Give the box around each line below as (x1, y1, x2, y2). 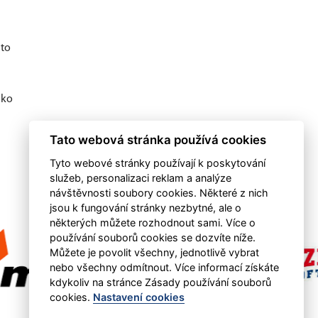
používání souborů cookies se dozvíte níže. (49, 231, 256, 243)
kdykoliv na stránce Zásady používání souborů (49, 276, 271, 288)
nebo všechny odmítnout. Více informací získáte (49, 261, 279, 273)
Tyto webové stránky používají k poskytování (49, 157, 265, 169)
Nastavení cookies (92, 291, 185, 303)
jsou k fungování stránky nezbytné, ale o (49, 202, 241, 214)
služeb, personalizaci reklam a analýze (49, 172, 231, 184)
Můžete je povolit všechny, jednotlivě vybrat (49, 246, 259, 258)
